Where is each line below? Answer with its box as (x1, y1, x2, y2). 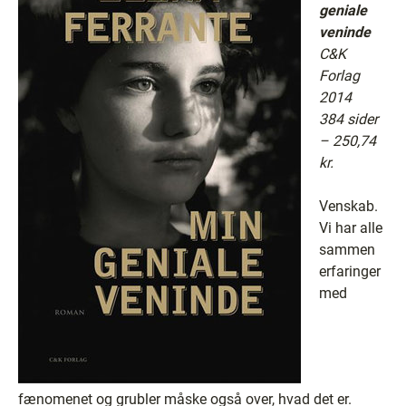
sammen (319, 241, 375, 258)
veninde (319, 24, 371, 41)
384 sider (319, 111, 378, 128)
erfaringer (319, 263, 381, 280)
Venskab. (319, 198, 378, 215)
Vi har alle (319, 219, 382, 237)
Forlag (319, 67, 360, 84)
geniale (319, 2, 367, 19)
